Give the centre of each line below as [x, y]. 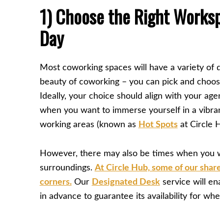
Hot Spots [158, 125]
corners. [55, 182]
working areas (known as [89, 125]
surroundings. [67, 168]
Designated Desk [126, 182]
